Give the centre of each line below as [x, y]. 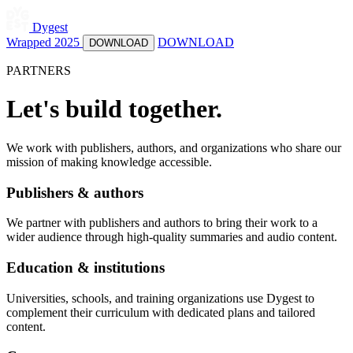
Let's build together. [114, 109]
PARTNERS [39, 71]
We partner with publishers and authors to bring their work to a [162, 223]
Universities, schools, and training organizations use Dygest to [160, 298]
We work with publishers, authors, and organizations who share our [174, 147]
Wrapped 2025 [45, 42]
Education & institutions [85, 268]
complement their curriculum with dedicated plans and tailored [161, 312]
